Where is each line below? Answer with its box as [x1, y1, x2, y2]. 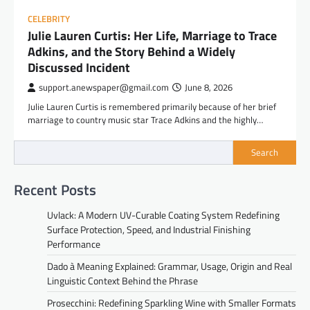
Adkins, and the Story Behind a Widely [28, 42, 235, 61]
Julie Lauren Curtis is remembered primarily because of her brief [28, 99, 276, 113]
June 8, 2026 [185, 80, 232, 94]
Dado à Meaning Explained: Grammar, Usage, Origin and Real [47, 258, 292, 273]
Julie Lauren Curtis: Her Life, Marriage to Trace [28, 26, 277, 45]
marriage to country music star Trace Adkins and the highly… [28, 112, 263, 127]
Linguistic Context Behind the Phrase [47, 273, 198, 288]
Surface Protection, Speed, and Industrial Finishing [47, 221, 250, 237]
